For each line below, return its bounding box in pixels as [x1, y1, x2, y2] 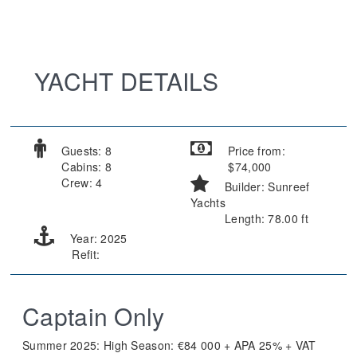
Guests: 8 [57, 143, 112, 159]
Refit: [69, 246, 100, 263]
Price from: [224, 143, 285, 159]
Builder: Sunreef [221, 178, 310, 195]
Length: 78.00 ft [221, 210, 308, 227]
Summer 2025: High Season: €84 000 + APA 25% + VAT [22, 337, 316, 354]
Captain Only [22, 299, 165, 334]
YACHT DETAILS [34, 64, 218, 99]
